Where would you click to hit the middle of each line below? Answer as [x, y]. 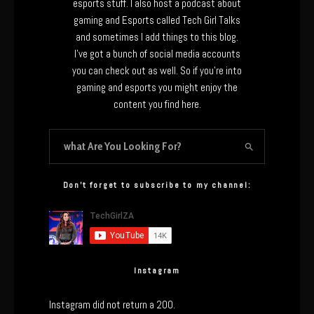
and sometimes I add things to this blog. [157, 37]
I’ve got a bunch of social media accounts [157, 54]
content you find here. [157, 104]
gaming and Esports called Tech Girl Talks [157, 20]
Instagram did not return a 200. [112, 305]
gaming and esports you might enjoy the [157, 87]
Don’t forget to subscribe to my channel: [157, 185]
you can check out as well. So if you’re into [157, 70]
